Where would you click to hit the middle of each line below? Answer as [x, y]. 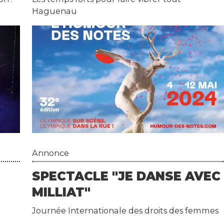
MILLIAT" [61, 192]
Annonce [51, 153]
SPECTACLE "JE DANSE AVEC [126, 176]
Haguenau [55, 11]
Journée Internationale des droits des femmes [125, 210]
